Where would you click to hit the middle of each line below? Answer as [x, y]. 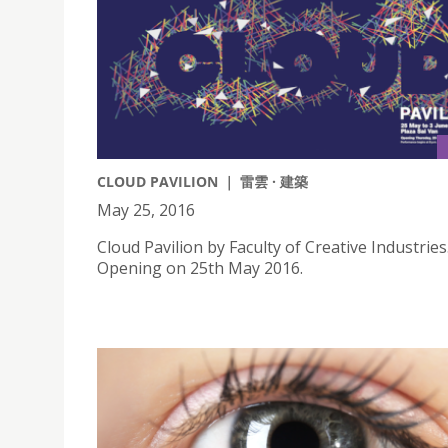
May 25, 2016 [146, 210]
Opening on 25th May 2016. [200, 268]
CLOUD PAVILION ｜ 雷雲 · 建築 [202, 182]
